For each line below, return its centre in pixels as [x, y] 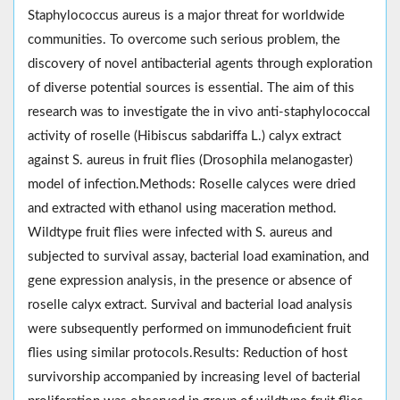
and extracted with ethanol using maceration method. [182, 208]
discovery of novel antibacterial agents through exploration [200, 63]
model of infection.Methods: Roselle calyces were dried [192, 184]
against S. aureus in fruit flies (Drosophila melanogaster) [190, 160]
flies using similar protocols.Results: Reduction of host [187, 353]
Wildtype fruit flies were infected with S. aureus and [180, 232]
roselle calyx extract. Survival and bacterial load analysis [190, 304]
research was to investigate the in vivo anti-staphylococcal [199, 112]
